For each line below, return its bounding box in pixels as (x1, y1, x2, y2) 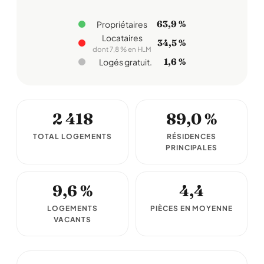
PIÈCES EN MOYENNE (150, 204, 233, 213)
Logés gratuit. (98, 57, 152, 67)
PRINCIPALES (165, 143, 218, 152)
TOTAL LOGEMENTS (33, 132, 112, 141)
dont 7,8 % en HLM (93, 45, 151, 54)
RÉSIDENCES (166, 132, 217, 141)
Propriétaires (96, 19, 147, 29)
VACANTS (53, 215, 92, 224)
